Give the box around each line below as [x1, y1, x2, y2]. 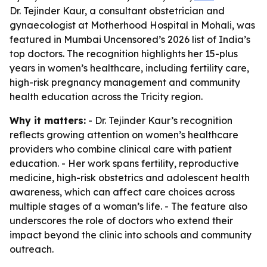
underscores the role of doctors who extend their [10, 215, 233, 226]
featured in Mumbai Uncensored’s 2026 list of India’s [10, 33, 250, 45]
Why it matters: [10, 114, 86, 126]
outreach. [10, 243, 54, 255]
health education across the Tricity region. [10, 91, 203, 103]
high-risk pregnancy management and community [10, 76, 240, 88]
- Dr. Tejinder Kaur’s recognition [86, 114, 232, 126]
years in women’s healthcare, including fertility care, [10, 62, 249, 74]
